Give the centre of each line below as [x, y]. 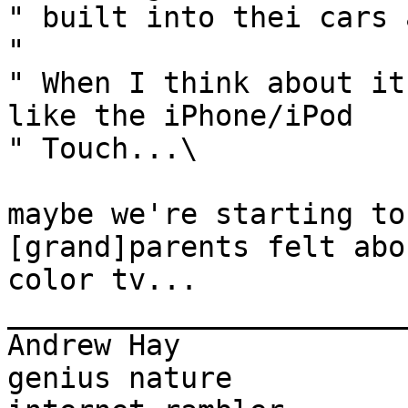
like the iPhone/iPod [180, 116]
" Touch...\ [102, 149]
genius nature [120, 378]
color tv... [102, 280]
